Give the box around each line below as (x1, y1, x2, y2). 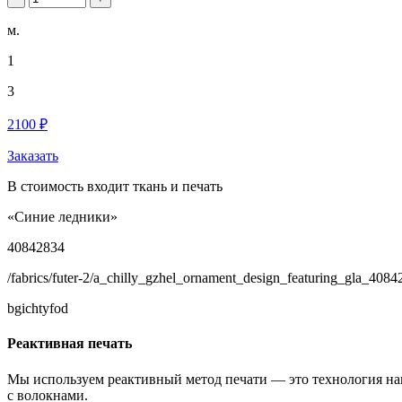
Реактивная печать (7, 336, 132, 352)
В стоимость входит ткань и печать (7, 179, 223, 195)
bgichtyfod (7, 301, 68, 317)
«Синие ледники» (7, 209, 118, 225)
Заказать (7, 148, 58, 164)
